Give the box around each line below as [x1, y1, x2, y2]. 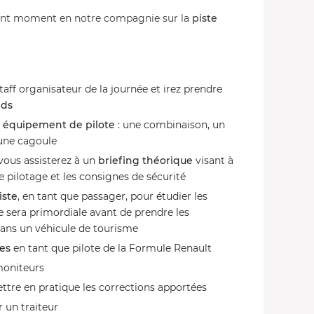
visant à [193, 154, 233, 167]
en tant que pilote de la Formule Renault [11, 242, 212, 254]
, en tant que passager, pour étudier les [18, 190, 207, 203]
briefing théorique [98, 154, 193, 167]
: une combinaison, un [115, 118, 225, 131]
